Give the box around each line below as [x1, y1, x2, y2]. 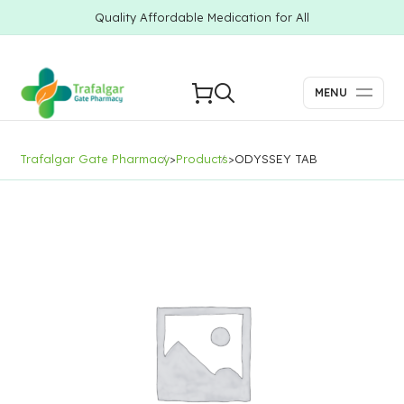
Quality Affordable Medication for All [95, 10, 309, 24]
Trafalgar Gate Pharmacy [20, 151, 170, 166]
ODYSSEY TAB [234, 151, 318, 166]
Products [176, 151, 229, 166]
